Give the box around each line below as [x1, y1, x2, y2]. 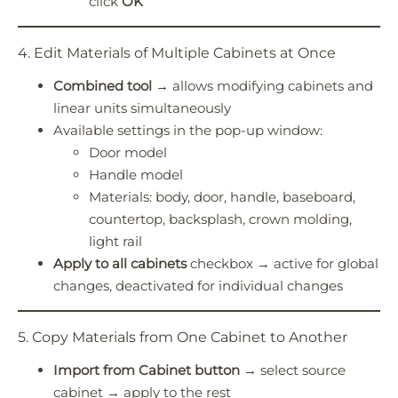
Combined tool [53, 76, 152, 94]
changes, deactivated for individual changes [53, 276, 343, 294]
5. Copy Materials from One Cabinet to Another [18, 328, 347, 346]
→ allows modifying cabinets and [152, 76, 373, 94]
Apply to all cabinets [53, 254, 187, 272]
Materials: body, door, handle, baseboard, [89, 187, 355, 205]
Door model [89, 143, 167, 161]
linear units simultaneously [53, 99, 231, 116]
